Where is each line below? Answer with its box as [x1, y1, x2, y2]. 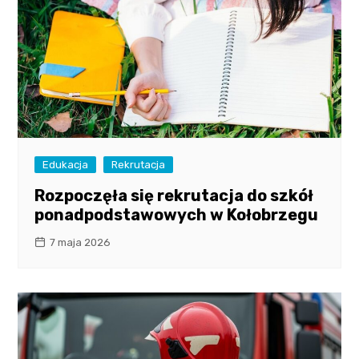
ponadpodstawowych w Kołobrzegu [34, 205, 319, 225]
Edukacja [42, 159, 89, 171]
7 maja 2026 [50, 236, 111, 249]
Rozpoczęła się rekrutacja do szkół [34, 186, 314, 206]
